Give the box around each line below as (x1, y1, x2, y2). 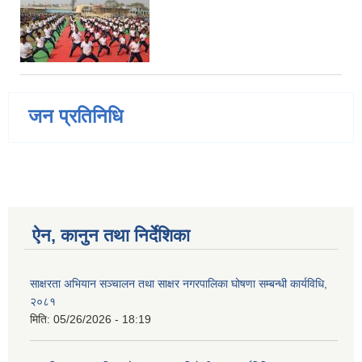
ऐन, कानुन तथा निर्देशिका (32, 225, 190, 246)
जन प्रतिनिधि (28, 105, 123, 128)
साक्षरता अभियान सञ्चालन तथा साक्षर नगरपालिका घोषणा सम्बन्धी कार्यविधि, (30, 277, 327, 291)
